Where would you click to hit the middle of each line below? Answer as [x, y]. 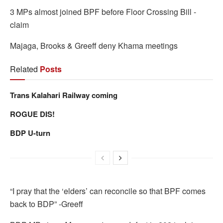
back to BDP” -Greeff [47, 204]
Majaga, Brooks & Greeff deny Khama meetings [94, 45]
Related [24, 69]
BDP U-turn [30, 133]
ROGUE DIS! [32, 114]
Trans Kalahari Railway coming [64, 95]
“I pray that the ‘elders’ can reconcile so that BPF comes [108, 191]
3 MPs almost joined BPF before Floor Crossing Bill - [103, 11]
